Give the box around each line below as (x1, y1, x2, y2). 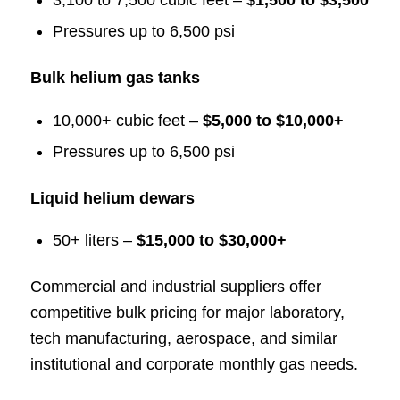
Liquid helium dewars (29, 188, 195, 207)
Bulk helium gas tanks (29, 69, 200, 87)
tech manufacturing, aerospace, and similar (29, 329, 337, 347)
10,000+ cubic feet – (52, 111, 203, 129)
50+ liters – (52, 230, 137, 249)
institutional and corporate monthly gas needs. (29, 354, 358, 373)
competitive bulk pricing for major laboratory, (29, 303, 345, 321)
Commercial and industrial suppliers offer (29, 277, 321, 296)
